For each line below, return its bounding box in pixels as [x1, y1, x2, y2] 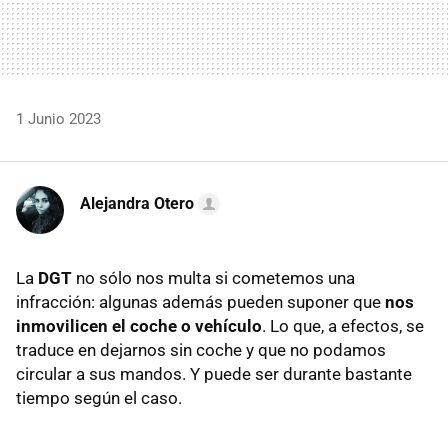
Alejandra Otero [80, 193, 194, 213]
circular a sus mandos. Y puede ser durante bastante [16, 363, 412, 384]
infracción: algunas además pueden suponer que [16, 291, 385, 312]
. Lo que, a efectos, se [262, 315, 424, 336]
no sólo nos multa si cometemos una [76, 267, 355, 288]
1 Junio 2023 [16, 109, 101, 128]
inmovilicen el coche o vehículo [16, 315, 262, 336]
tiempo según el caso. [16, 387, 182, 408]
